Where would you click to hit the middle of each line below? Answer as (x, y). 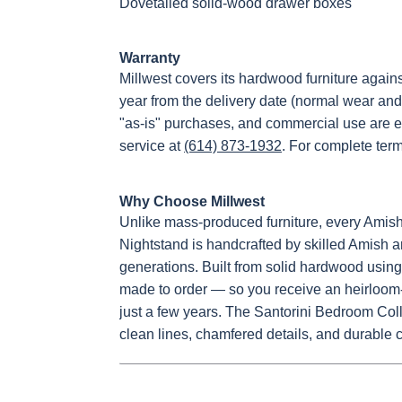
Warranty (150, 58)
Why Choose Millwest (192, 201)
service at (152, 146)
